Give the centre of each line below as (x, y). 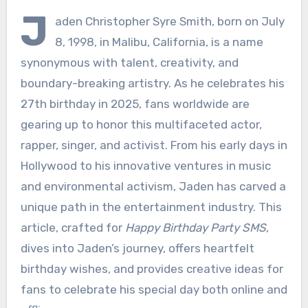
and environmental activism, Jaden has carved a (153, 186)
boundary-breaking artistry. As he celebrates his (152, 83)
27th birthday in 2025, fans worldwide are (135, 103)
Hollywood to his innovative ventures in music (145, 165)
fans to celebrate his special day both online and (154, 289)
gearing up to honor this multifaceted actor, (141, 124)
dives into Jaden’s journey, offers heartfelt (137, 248)
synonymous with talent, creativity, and (129, 62)
